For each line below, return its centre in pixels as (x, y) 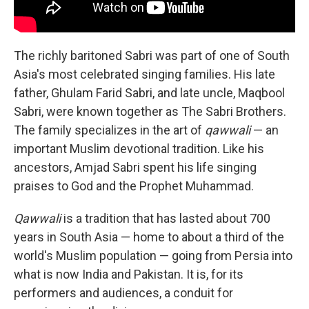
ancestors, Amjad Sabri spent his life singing (135, 167)
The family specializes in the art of (109, 130)
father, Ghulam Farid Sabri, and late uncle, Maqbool (149, 92)
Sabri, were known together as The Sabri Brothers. (150, 111)
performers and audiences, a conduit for (123, 292)
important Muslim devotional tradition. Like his (139, 148)
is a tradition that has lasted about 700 (166, 218)
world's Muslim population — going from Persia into (153, 255)
